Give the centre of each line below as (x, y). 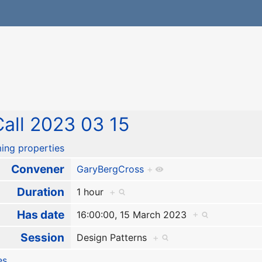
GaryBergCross (110, 169)
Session (42, 238)
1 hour (93, 192)
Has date (40, 215)
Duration (40, 192)
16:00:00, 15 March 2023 (134, 215)
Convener (37, 169)
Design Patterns (114, 238)
